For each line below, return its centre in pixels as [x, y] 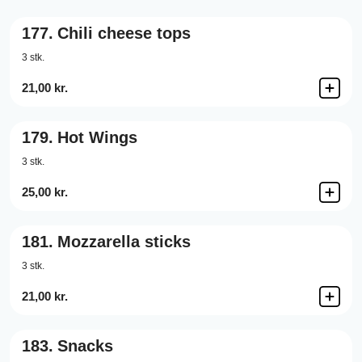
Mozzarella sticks [124, 242]
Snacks [85, 346]
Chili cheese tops [124, 33]
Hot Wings [97, 137]
